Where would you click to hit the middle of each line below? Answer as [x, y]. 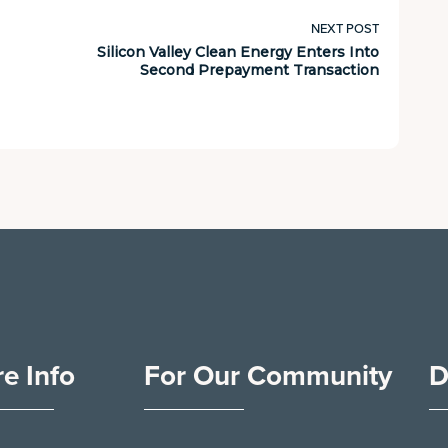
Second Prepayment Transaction [259, 70]
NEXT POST [345, 29]
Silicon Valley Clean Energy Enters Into [238, 52]
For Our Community [268, 376]
